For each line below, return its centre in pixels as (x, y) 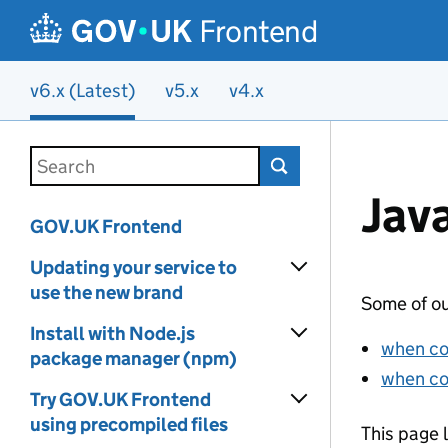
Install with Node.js (112, 333)
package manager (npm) (133, 358)
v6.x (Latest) (82, 90)
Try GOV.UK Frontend (120, 399)
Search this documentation (144, 158)
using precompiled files (129, 424)
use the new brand (106, 292)
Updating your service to (133, 267)
